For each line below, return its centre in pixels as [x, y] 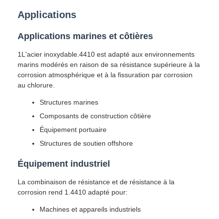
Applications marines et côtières [85, 36]
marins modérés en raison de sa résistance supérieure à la [109, 65]
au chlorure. [36, 85]
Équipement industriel [64, 164]
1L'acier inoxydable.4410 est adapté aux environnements [106, 54]
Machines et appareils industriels [90, 209]
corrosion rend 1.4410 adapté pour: [73, 192]
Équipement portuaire [73, 130]
